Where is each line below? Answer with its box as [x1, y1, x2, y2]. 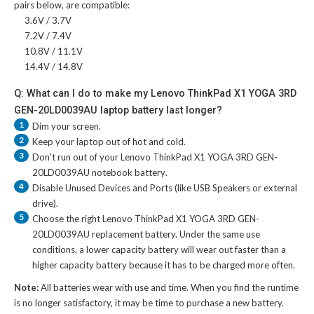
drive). [32, 197, 58, 209]
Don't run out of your [32, 151, 121, 163]
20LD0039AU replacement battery [32, 228, 175, 240]
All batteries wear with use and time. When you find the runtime [41, 281, 299, 293]
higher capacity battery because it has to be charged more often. [32, 259, 295, 271]
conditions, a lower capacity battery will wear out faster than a [32, 243, 286, 255]
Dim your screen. [32, 120, 101, 132]
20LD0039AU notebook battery [32, 166, 165, 178]
